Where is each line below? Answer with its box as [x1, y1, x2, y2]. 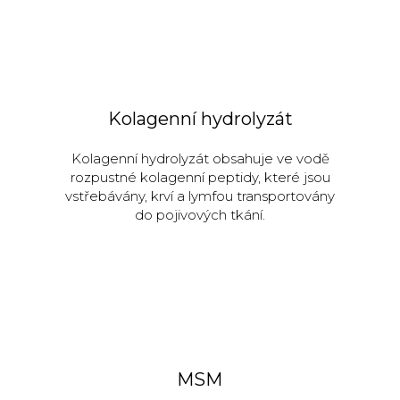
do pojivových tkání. [135, 205, 265, 223]
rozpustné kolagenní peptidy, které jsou [70, 168, 330, 186]
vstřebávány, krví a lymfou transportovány [65, 187, 335, 204]
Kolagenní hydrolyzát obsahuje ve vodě [71, 149, 329, 167]
